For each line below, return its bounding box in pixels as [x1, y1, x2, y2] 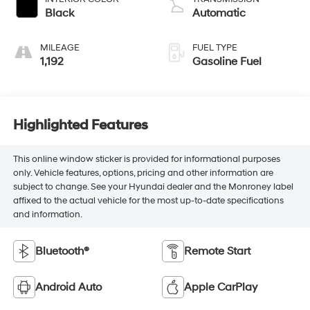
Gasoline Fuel [192, 55, 262, 69]
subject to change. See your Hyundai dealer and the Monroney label [12, 181, 293, 192]
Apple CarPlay [184, 280, 257, 295]
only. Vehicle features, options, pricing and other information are [12, 167, 273, 179]
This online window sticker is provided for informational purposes [12, 153, 280, 165]
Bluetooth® [35, 244, 89, 259]
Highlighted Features [12, 116, 148, 134]
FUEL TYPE [192, 42, 237, 54]
